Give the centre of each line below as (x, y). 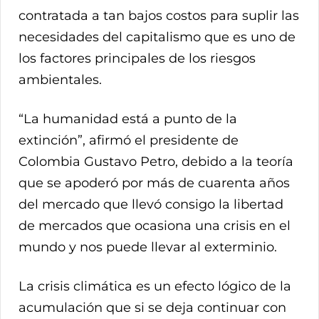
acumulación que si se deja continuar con (152, 307)
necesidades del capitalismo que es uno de (157, 37)
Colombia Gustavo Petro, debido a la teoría (156, 161)
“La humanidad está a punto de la (128, 119)
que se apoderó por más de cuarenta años (154, 183)
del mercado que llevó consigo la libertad (151, 204)
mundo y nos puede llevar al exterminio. (148, 247)
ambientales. (62, 79)
